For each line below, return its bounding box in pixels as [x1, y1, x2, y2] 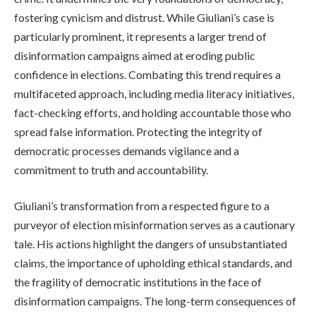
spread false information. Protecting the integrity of [14, 124, 262, 138]
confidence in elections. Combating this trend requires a [14, 67, 281, 81]
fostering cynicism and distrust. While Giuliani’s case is [14, 10, 274, 24]
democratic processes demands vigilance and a [14, 143, 239, 157]
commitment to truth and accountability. [14, 162, 208, 176]
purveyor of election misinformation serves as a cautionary [14, 218, 295, 232]
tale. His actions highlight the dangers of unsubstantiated [14, 237, 287, 251]
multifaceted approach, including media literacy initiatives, [14, 86, 294, 100]
